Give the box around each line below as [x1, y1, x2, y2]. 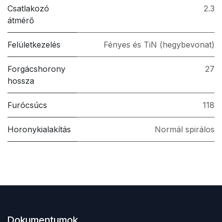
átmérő [7, 15, 34, 26]
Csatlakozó [7, 3, 49, 14]
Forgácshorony [7, 64, 65, 74]
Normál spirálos [155, 124, 215, 135]
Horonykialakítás [7, 124, 71, 135]
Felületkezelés [7, 40, 60, 50]
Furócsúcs [7, 100, 47, 111]
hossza [7, 76, 34, 86]
